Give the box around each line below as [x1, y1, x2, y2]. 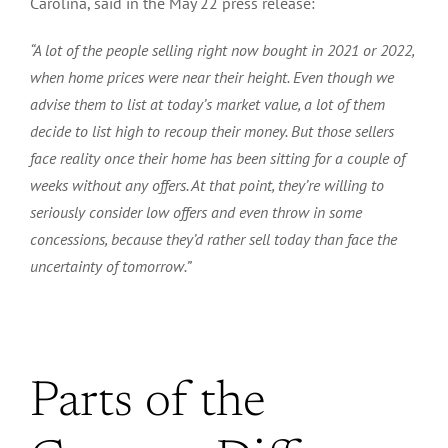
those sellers [313, 120, 394, 141]
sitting [270, 147, 310, 168]
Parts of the [30, 377, 266, 428]
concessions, [30, 228, 107, 249]
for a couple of [310, 147, 405, 168]
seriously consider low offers [30, 201, 207, 222]
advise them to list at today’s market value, [30, 93, 304, 114]
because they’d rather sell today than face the [107, 228, 397, 249]
